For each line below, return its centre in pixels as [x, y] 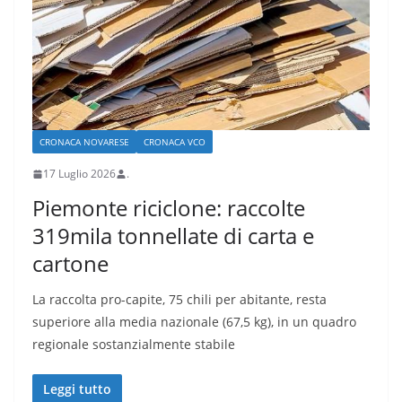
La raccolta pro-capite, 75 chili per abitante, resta [179, 300]
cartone [70, 264]
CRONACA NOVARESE [84, 142]
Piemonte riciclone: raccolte [169, 208]
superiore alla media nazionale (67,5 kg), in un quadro [194, 322]
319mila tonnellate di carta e [173, 236]
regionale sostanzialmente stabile [134, 345]
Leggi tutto [77, 389]
